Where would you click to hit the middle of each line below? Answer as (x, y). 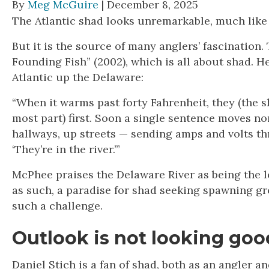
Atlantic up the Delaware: (78, 77)
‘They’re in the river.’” (66, 149)
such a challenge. (57, 205)
